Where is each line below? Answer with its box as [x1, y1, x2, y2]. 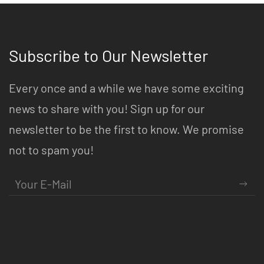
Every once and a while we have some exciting [9, 81, 244, 95]
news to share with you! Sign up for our [9, 101, 204, 116]
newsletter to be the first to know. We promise [9, 122, 244, 137]
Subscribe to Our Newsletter [9, 45, 208, 66]
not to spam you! [9, 143, 94, 157]
